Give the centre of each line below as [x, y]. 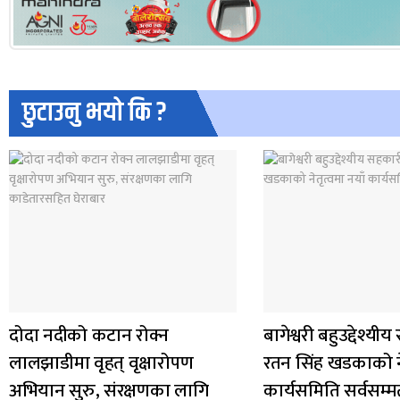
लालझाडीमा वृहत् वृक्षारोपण [101, 363]
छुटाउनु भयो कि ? [95, 113]
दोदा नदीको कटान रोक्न [89, 336]
